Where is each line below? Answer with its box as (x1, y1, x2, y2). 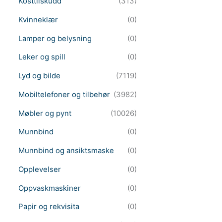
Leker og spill (18, 52, 65, 62)
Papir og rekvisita (18, 202, 79, 212)
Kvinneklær (18, 14, 58, 24)
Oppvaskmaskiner (18, 183, 81, 193)
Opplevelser (18, 164, 61, 174)
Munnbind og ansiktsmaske (18, 146, 114, 156)
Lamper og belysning (18, 33, 92, 43)
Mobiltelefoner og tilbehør (18, 89, 110, 99)
